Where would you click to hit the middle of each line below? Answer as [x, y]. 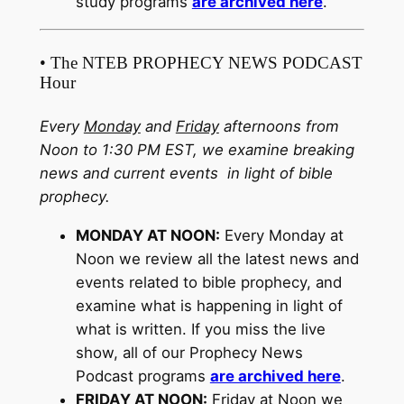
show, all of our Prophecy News [189, 353]
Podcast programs [142, 376]
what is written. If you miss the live [200, 330]
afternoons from [279, 127]
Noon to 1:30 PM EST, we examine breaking [197, 150]
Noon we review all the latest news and [217, 259]
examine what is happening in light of [209, 306]
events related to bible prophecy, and [208, 283]
